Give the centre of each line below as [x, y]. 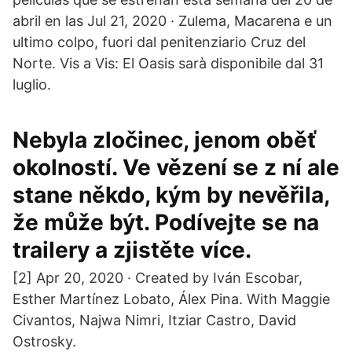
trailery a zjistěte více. [132, 250]
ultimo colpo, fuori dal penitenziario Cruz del [159, 42]
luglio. [32, 84]
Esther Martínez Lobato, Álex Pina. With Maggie [171, 299]
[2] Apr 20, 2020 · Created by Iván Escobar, [158, 278]
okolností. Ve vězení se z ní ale [176, 167]
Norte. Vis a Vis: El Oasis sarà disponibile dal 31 [168, 63]
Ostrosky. [44, 341]
